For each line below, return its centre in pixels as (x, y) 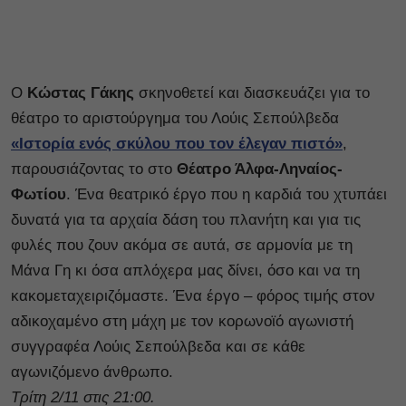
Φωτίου (39, 195)
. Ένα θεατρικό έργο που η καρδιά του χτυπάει (227, 195)
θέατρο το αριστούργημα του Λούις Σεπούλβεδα (175, 119)
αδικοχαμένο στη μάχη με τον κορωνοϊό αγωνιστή (182, 322)
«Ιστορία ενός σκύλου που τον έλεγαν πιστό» (177, 144)
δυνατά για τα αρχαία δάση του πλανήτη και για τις (186, 220)
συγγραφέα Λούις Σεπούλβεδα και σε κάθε (158, 347)
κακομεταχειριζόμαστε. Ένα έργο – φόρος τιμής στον (193, 296)
